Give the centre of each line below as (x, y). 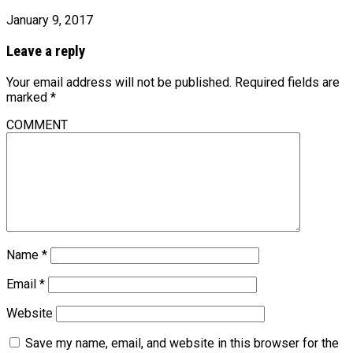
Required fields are (287, 82)
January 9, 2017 (50, 20)
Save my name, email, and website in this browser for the (182, 343)
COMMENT (37, 124)
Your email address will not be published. (119, 82)
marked (28, 97)
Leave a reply (46, 52)
